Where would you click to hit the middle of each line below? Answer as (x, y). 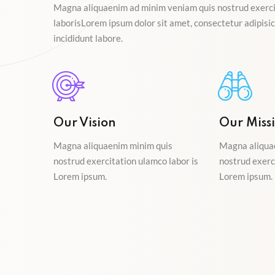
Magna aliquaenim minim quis (113, 145)
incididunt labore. (88, 38)
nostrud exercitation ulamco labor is (126, 161)
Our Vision (85, 123)
